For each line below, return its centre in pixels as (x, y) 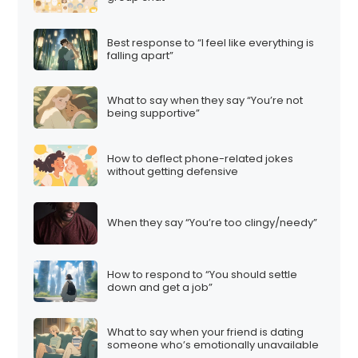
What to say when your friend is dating (206, 332)
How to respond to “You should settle (203, 274)
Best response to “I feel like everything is (211, 42)
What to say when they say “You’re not (205, 101)
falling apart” (141, 55)
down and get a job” (160, 287)
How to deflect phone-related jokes (201, 158)
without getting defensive (173, 171)
